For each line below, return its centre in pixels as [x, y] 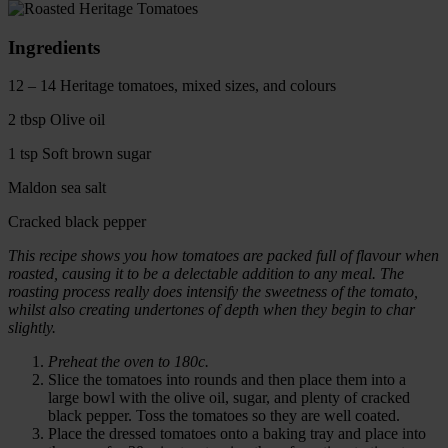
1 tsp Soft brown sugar [79, 154]
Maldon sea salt [57, 188]
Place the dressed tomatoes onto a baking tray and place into [237, 434]
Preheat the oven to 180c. [128, 362]
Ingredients [54, 47]
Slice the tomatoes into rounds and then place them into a [227, 380]
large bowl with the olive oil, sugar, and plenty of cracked [229, 398]
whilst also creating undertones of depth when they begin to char [211, 310]
